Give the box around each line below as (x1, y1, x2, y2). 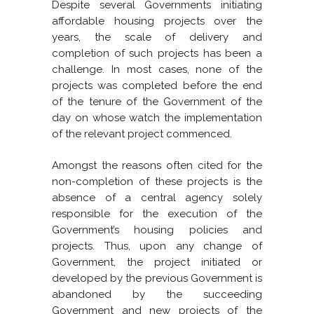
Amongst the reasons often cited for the (52, 159, 262, 172)
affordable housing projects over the (52, 15, 262, 28)
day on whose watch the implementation (52, 111, 262, 125)
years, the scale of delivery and (52, 31, 262, 44)
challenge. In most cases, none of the (52, 63, 262, 76)
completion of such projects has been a (52, 47, 262, 60)
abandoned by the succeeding (52, 288, 262, 301)
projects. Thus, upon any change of (52, 240, 262, 253)
